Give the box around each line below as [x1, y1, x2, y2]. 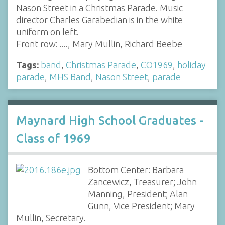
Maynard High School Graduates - [16, 114, 203, 127]
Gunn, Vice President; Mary [87, 201, 195, 211]
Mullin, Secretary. [16, 213, 86, 223]
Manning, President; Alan [87, 189, 188, 199]
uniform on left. [16, 26, 79, 37]
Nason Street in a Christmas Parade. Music [16, 2, 183, 13]
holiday [177, 59, 206, 70]
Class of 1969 [16, 132, 91, 145]
